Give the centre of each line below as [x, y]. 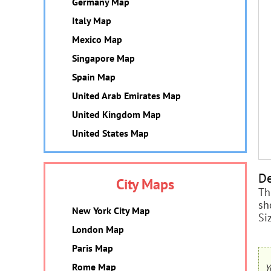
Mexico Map [97, 39]
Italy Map [92, 21]
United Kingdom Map [116, 114]
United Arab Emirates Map [126, 96]
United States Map [110, 133]
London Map [98, 229]
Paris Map [93, 248]
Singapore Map [103, 58]
